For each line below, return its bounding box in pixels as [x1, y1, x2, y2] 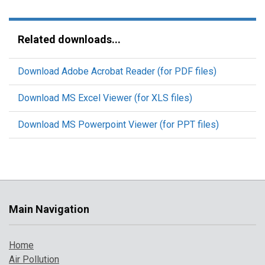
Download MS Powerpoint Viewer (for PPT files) [18, 119, 219, 130]
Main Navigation [9, 203, 89, 215]
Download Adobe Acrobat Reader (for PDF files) [18, 66, 216, 77]
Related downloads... [18, 33, 121, 46]
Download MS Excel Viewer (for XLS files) [18, 92, 192, 104]
